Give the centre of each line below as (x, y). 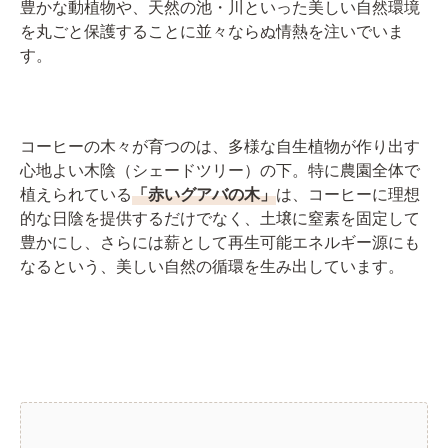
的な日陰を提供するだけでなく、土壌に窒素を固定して (220, 217)
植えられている (76, 193)
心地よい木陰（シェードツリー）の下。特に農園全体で (220, 169)
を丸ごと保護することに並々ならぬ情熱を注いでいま (212, 30)
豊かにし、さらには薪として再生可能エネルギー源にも (220, 241)
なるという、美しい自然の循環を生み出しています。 (212, 265)
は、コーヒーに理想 (348, 193)
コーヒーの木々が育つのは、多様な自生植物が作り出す (220, 145)
